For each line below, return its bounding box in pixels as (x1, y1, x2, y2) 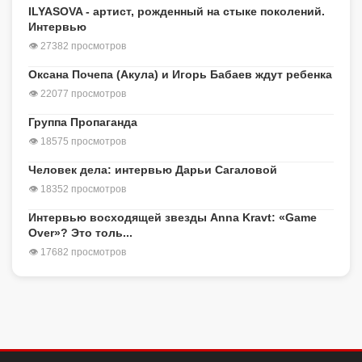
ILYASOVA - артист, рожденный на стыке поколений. (28, 5, 325, 19)
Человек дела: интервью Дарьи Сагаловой (28, 163, 277, 177)
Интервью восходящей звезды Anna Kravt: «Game (28, 211, 317, 225)
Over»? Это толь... (28, 226, 133, 240)
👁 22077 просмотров (28, 88, 126, 100)
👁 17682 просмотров (28, 246, 126, 259)
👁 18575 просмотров (28, 136, 126, 148)
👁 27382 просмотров (28, 40, 126, 53)
